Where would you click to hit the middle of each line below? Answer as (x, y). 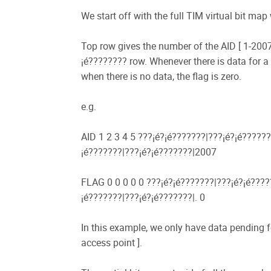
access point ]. (112, 243)
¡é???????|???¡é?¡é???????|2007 (149, 152)
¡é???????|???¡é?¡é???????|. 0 (143, 197)
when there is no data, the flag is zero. (161, 76)
